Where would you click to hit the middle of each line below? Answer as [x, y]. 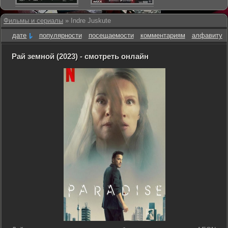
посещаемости [111, 35]
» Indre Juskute [87, 21]
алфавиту [207, 35]
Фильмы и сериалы [33, 21]
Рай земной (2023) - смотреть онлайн [80, 56]
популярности [60, 35]
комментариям [163, 35]
